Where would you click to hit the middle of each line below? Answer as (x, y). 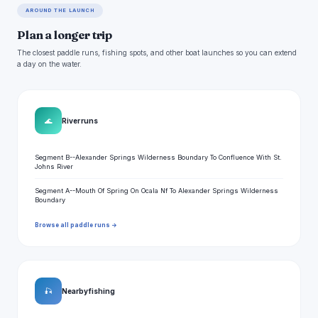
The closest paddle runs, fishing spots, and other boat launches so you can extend (157, 53)
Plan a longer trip (65, 35)
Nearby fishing (88, 291)
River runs (80, 120)
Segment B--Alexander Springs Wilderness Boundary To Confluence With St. (158, 158)
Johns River (54, 167)
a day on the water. (49, 64)
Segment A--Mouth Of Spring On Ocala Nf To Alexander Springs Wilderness (157, 191)
